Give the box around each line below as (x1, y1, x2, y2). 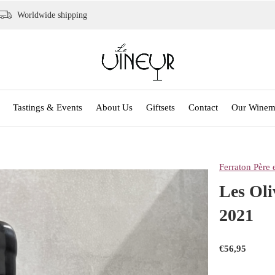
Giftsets (145, 102, 175, 112)
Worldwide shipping (15, 10, 87, 20)
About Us (95, 102, 133, 112)
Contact (188, 102, 218, 112)
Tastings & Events (12, 102, 82, 112)
